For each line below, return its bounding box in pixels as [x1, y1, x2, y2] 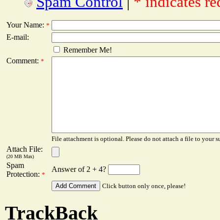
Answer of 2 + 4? [52, 165, 108, 174]
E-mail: [6, 33, 29, 42]
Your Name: [6, 21, 46, 29]
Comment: [6, 56, 41, 65]
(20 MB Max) [6, 154, 34, 160]
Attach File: [6, 145, 43, 154]
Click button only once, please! [102, 182, 186, 190]
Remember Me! [61, 46, 112, 55]
